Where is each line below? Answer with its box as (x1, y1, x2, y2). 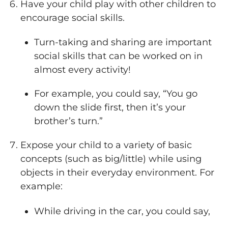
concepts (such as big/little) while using (20, 153, 202, 165)
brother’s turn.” (34, 116, 103, 127)
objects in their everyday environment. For (20, 167, 214, 179)
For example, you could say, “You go (34, 88, 197, 100)
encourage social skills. (20, 12, 125, 23)
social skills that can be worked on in (34, 50, 203, 62)
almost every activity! (34, 64, 131, 76)
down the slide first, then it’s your (34, 102, 186, 113)
